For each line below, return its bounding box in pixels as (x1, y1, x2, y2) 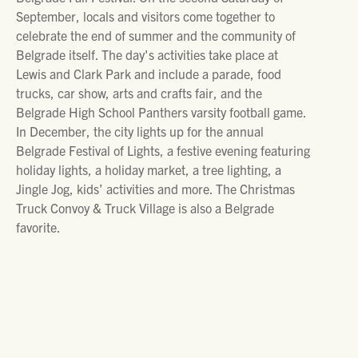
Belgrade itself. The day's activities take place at (16, 46, 278, 62)
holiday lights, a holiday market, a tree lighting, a (16, 161, 281, 177)
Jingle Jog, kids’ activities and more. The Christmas (16, 181, 295, 197)
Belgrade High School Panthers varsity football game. (16, 104, 306, 120)
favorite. (16, 219, 61, 235)
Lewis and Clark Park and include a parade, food (16, 66, 281, 82)
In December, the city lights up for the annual (16, 123, 264, 139)
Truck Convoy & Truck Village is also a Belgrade (16, 200, 274, 216)
